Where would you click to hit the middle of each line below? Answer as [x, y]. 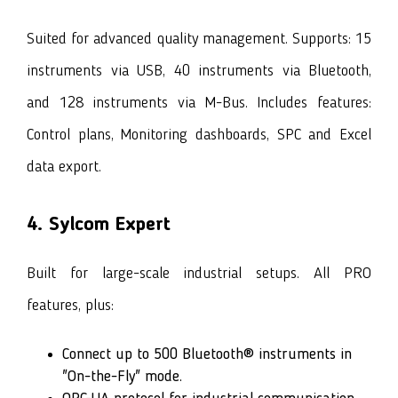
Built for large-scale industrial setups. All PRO [199, 274]
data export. [64, 167]
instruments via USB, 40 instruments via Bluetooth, [199, 72]
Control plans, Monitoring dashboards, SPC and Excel [199, 135]
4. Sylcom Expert [99, 225]
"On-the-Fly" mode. [122, 377]
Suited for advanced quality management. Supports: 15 [199, 40]
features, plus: [70, 306]
